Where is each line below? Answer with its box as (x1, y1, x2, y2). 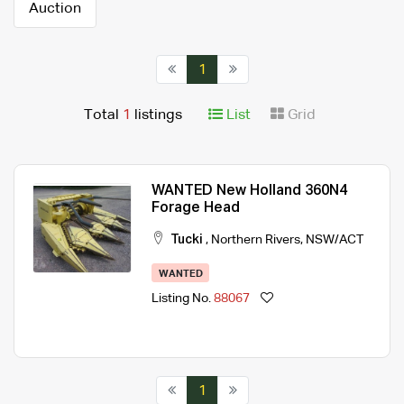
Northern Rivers (211, 233, 300, 246)
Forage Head (151, 200, 240, 216)
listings (134, 107, 182, 123)
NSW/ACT (306, 233, 363, 246)
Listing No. (151, 292, 214, 306)
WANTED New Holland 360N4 (151, 183, 347, 198)
